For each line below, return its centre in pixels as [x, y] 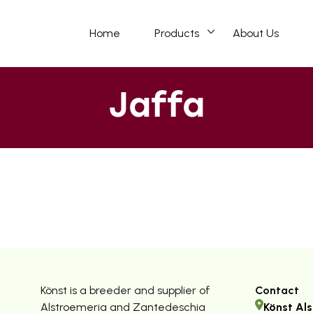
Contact [277, 290]
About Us [256, 34]
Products [176, 34]
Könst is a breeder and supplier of [125, 290]
